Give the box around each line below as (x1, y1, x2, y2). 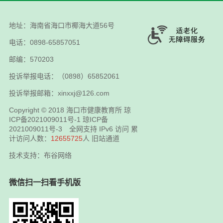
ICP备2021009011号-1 (8, 115, 81, 124)
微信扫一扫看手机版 (8, 178, 81, 187)
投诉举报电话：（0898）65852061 (8, 72, 119, 81)
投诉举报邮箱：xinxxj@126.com (8, 89, 110, 98)
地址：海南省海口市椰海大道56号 (8, 21, 114, 30)
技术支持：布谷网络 (8, 151, 72, 160)
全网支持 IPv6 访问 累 (62, 125, 138, 133)
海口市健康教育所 (66, 106, 122, 114)
